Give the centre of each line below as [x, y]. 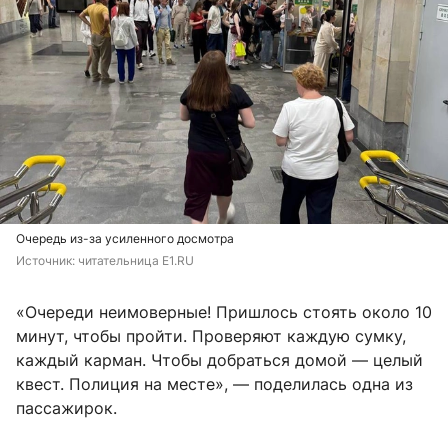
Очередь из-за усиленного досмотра [125, 239]
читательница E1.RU [136, 261]
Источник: [47, 261]
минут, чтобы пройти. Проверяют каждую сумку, [211, 336]
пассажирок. [66, 408]
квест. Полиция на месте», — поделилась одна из [214, 384]
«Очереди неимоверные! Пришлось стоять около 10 [224, 312]
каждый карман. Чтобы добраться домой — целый [219, 360]
